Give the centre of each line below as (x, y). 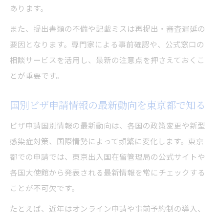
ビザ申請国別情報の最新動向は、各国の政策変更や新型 (108, 125)
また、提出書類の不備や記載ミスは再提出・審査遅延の (108, 29)
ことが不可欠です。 (44, 188)
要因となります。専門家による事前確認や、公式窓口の (107, 44)
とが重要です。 (37, 76)
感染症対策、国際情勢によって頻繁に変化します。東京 (107, 141)
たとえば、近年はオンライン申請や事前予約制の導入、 (108, 208)
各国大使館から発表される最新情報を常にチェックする (108, 172)
